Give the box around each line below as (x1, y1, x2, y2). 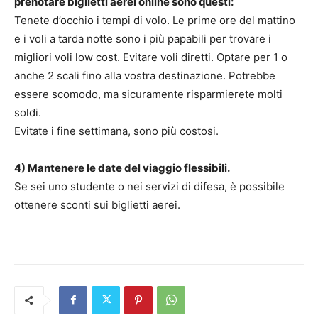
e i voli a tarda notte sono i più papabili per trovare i (14, 31, 271, 45)
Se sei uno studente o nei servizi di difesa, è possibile (14, 179, 285, 193)
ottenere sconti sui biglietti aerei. (14, 197, 180, 212)
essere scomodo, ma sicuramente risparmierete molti (14, 87, 283, 101)
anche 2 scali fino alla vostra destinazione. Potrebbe (14, 68, 275, 82)
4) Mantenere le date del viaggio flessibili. (14, 160, 230, 175)
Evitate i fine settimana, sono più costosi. (14, 124, 219, 138)
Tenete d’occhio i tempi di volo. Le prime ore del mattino (14, 13, 295, 27)
